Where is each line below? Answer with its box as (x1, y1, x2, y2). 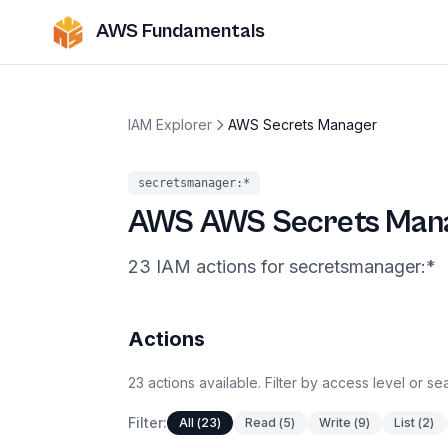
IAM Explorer (128, 116, 212, 133)
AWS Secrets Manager (228, 116, 377, 133)
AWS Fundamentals (96, 20, 265, 43)
